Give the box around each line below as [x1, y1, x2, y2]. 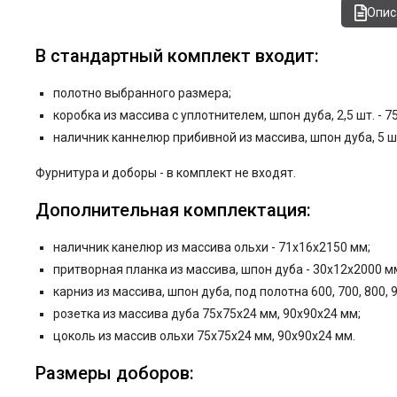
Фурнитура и [35, 166, 109, 181]
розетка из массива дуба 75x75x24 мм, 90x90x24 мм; [53, 307, 361, 322]
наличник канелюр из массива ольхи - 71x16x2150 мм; [53, 240, 370, 255]
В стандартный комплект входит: [35, 45, 319, 67]
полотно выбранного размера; [53, 86, 231, 101]
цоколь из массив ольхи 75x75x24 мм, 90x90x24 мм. [53, 329, 355, 344]
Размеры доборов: [35, 362, 194, 385]
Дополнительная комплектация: [35, 199, 311, 222]
